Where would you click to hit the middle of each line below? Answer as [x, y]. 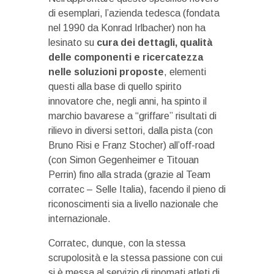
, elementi [185, 72]
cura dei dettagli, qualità [154, 43]
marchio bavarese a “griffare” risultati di [132, 116]
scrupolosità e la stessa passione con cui [135, 258]
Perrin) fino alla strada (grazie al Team [129, 175]
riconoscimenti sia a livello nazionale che [133, 204]
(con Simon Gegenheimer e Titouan [124, 160]
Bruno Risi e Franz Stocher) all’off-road [131, 146]
